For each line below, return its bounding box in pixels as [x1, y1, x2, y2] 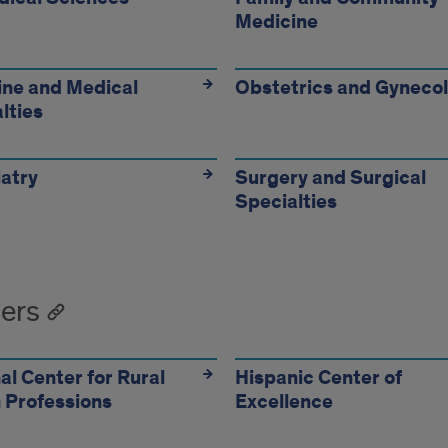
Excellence [235, 389, 334, 415]
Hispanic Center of [235, 365, 403, 391]
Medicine [235, 9, 319, 35]
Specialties [235, 189, 338, 215]
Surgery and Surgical [235, 165, 427, 191]
